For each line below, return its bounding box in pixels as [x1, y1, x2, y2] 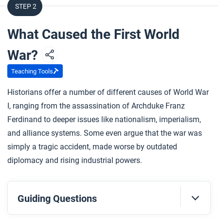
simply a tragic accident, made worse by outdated [7, 142, 177, 151]
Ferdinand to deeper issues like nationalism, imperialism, [7, 115, 201, 124]
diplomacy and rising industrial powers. [7, 156, 142, 165]
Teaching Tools [11, 67, 53, 75]
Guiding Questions [18, 193, 97, 204]
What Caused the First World [7, 26, 180, 42]
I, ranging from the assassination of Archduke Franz [7, 101, 185, 110]
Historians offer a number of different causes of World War [7, 88, 209, 97]
